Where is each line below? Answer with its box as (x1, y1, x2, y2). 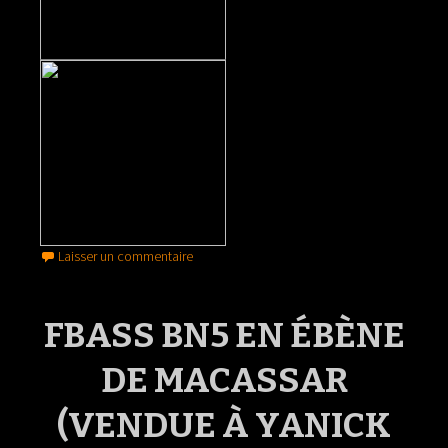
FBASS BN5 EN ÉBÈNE (43, 314, 405, 356)
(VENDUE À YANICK (57, 404, 391, 446)
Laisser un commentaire (58, 247, 193, 265)
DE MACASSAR (100, 359, 348, 401)
